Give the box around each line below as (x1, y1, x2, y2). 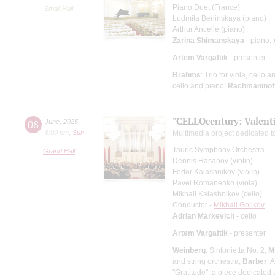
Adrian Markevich (172, 211, 234, 220)
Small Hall (44, 4, 74, 12)
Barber (242, 257, 267, 266)
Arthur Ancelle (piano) (172, 25, 245, 34)
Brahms (172, 70, 201, 79)
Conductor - (172, 200, 214, 209)
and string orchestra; (172, 257, 242, 266)
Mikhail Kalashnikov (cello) (172, 189, 262, 198)
